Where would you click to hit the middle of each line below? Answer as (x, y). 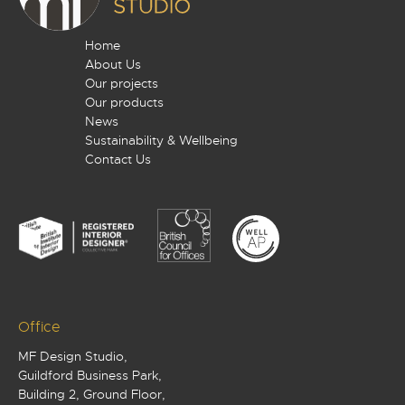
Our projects (122, 84)
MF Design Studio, (73, 357)
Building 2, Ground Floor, (92, 395)
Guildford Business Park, (90, 376)
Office (39, 328)
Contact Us (118, 160)
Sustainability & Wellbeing (161, 141)
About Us (113, 65)
